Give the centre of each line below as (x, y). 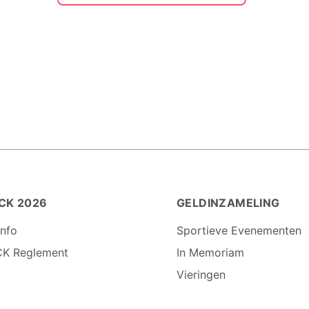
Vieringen (201, 275)
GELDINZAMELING (228, 203)
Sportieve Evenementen (239, 230)
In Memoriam (210, 252)
